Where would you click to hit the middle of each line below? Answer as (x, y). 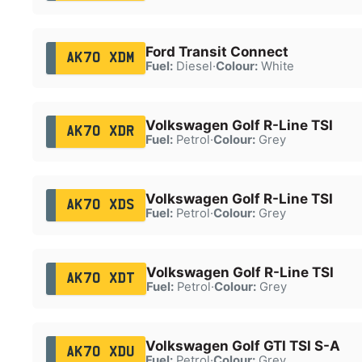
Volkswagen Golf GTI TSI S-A (242, 345)
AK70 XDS (100, 205)
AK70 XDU (100, 352)
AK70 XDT (101, 278)
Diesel (192, 66)
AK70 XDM (100, 58)
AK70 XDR (100, 131)
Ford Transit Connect (217, 51)
